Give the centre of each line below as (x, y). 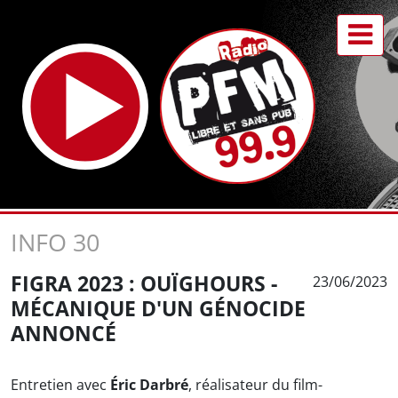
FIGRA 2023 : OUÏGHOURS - (144, 283)
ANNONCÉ (64, 333)
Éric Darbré (149, 385)
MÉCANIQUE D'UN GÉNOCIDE (158, 308)
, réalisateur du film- (255, 385)
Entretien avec (60, 385)
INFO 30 (55, 242)
